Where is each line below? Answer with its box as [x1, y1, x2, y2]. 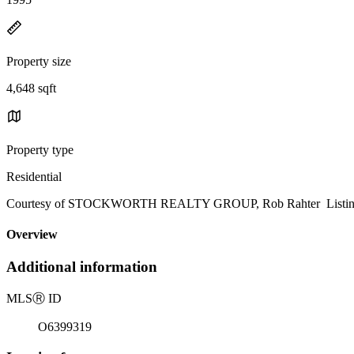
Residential [6, 169, 62, 183]
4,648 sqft [6, 81, 56, 95]
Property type [6, 142, 73, 156]
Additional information [6, 258, 157, 276]
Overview [6, 228, 58, 242]
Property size [6, 54, 71, 68]
